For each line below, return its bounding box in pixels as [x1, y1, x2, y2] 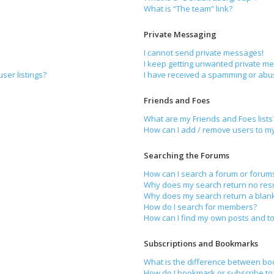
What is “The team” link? [144, 3, 233, 14]
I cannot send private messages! [144, 47, 264, 58]
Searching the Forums [144, 150, 230, 161]
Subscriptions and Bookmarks [144, 238, 259, 249]
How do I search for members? [144, 201, 257, 212]
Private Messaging [144, 29, 217, 40]
